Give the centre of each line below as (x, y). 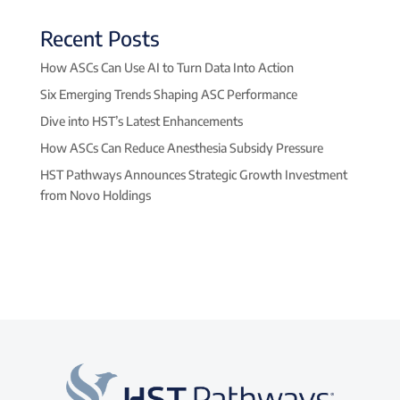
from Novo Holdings (95, 195)
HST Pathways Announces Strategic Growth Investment (193, 174)
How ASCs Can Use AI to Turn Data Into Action (167, 67)
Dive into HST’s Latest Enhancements (141, 121)
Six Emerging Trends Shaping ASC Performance (168, 94)
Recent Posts (100, 37)
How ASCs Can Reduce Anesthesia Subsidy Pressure (181, 147)
